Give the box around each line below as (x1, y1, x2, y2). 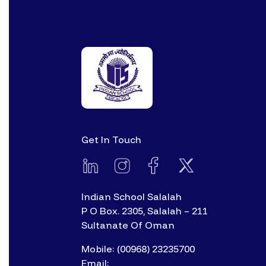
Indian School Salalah (81, 191, 182, 203)
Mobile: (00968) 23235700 (81, 243, 195, 255)
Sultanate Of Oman (81, 219, 175, 232)
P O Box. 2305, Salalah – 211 (81, 205, 208, 217)
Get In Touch (81, 133, 141, 145)
